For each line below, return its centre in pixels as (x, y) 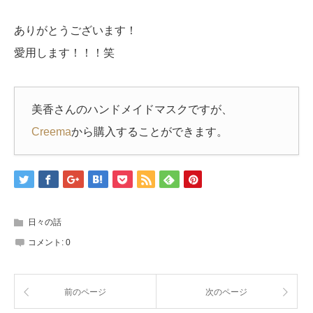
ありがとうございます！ (75, 31)
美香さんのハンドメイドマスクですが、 (132, 110)
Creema (51, 132)
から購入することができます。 (150, 132)
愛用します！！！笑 (64, 53)
